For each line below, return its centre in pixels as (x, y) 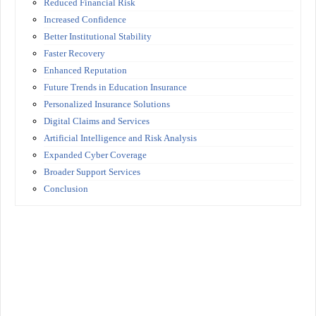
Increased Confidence (85, 19)
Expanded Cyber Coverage (95, 154)
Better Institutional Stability (98, 36)
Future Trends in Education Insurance (115, 87)
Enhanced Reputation (85, 70)
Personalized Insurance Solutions (107, 104)
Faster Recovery (74, 53)
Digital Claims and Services (97, 121)
